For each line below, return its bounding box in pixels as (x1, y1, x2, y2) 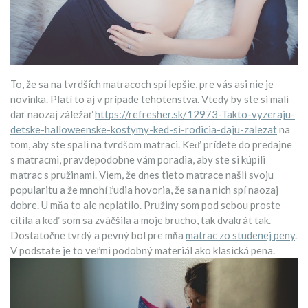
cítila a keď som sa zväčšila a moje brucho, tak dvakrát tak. (10, 213, 271, 226)
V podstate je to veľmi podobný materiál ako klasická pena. (10, 243, 275, 256)
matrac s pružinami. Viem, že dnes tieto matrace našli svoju (10, 168, 274, 181)
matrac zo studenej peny (186, 228, 295, 241)
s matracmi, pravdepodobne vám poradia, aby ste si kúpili (10, 153, 265, 166)
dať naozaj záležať (10, 107, 95, 120)
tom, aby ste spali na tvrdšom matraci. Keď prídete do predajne (10, 137, 292, 151)
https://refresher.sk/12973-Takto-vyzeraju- (95, 107, 295, 120)
